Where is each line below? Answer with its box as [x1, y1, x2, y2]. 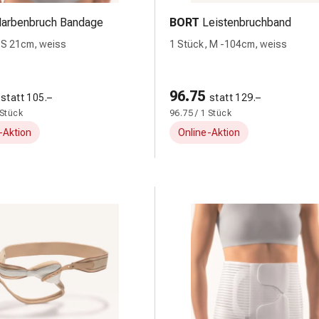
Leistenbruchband [202, 16, 291, 29]
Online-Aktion [178, 127, 240, 138]
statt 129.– [209, 92, 261, 103]
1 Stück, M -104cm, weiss [169, 38, 287, 50]
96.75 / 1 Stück [169, 108, 231, 118]
